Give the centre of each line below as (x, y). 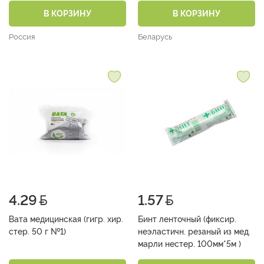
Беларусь (155, 37)
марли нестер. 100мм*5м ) (219, 244)
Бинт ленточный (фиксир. (187, 220)
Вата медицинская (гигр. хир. (66, 220)
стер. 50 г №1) (49, 232)
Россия (22, 37)
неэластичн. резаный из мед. (194, 232)
